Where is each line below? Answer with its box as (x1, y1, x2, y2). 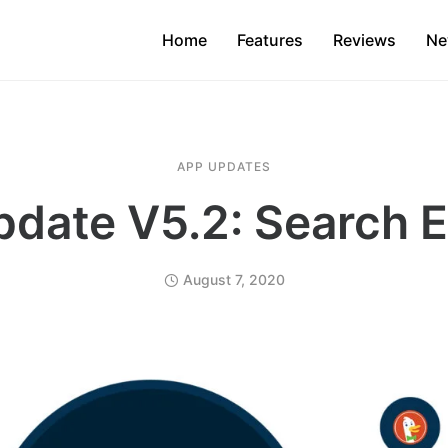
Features (237, 30, 303, 50)
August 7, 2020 (182, 271, 285, 288)
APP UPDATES (177, 159, 271, 174)
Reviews (333, 30, 396, 50)
